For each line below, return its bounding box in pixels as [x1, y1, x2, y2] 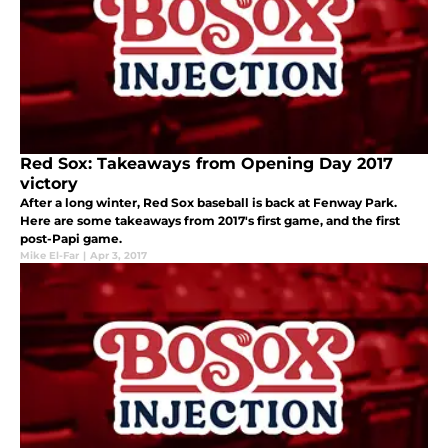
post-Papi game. [20, 231, 122, 247]
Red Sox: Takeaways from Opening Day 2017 [20, 154, 393, 174]
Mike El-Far [20, 249, 79, 263]
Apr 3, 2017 [90, 249, 147, 263]
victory [20, 174, 78, 194]
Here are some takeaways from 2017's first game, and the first [20, 213, 400, 229]
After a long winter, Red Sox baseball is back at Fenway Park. [20, 195, 397, 211]
